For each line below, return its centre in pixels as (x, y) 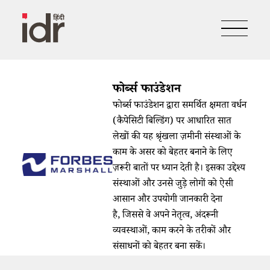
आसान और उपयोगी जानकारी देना (167, 200)
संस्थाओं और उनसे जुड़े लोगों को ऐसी (173, 184)
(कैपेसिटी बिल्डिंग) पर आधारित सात (172, 122)
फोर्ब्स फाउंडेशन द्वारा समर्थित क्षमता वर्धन (179, 106)
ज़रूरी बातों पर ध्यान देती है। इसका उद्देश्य (179, 169)
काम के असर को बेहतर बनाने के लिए (172, 153)
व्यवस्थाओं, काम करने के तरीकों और (171, 231)
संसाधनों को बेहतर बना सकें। (159, 247)
